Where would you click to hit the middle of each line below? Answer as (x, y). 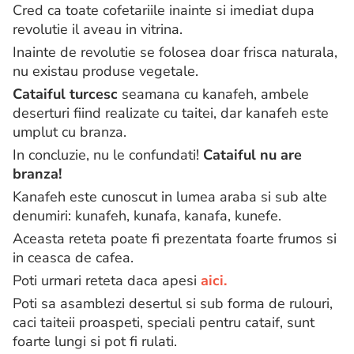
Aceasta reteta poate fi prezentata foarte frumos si (175, 239)
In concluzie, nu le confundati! (108, 155)
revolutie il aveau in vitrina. (98, 30)
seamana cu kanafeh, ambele (213, 94)
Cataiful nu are (252, 155)
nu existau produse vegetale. (105, 72)
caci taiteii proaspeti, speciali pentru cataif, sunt (164, 323)
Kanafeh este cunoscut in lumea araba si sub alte (170, 197)
